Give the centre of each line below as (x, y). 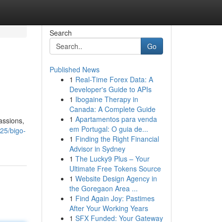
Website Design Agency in (116, 178)
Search (60, 33)
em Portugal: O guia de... (109, 129)
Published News (74, 69)
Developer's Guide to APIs (110, 89)
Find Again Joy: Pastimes (115, 198)
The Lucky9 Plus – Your (112, 159)
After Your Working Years (109, 208)
